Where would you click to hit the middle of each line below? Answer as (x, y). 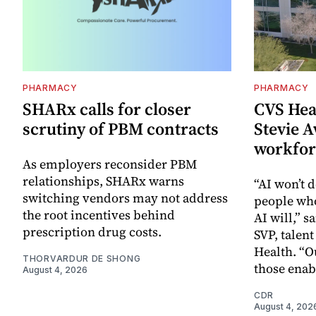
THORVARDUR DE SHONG (82, 258)
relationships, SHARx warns (103, 181)
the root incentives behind (99, 214)
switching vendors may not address (125, 197)
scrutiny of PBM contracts (121, 128)
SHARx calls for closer (107, 109)
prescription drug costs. (92, 231)
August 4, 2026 (55, 269)
